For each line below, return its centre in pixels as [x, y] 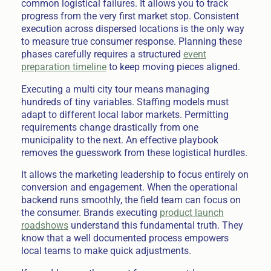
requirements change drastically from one [109, 127]
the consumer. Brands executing [90, 213]
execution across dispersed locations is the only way [132, 28]
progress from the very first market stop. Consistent [130, 16]
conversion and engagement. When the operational [129, 188]
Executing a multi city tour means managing [115, 89]
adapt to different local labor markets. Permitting [125, 114]
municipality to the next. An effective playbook [119, 140]
